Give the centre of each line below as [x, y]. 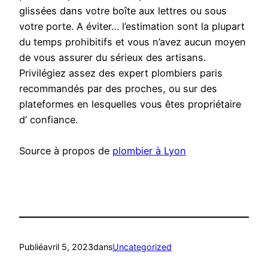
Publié [31, 246]
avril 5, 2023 [68, 246]
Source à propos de [66, 151]
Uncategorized [142, 246]
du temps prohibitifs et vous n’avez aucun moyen [133, 42]
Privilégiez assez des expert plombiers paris [121, 73]
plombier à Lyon [149, 151]
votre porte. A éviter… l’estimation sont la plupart [132, 27]
